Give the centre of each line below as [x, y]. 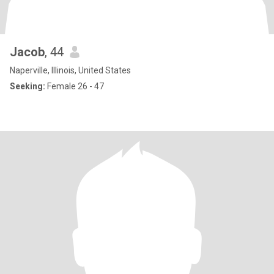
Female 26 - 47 [75, 86]
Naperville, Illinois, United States [70, 70]
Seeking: [28, 86]
